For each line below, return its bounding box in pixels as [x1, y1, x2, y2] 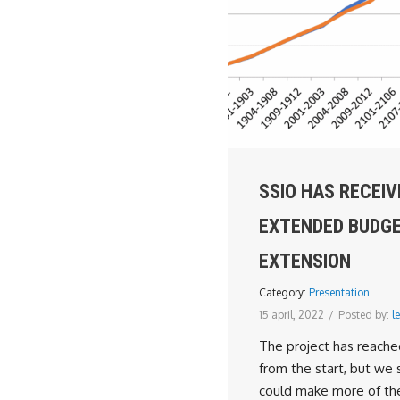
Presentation [309, 286, 370, 299]
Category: [259, 286, 309, 299]
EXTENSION [259, 250, 351, 272]
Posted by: [338, 308, 392, 321]
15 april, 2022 [259, 308, 324, 321]
